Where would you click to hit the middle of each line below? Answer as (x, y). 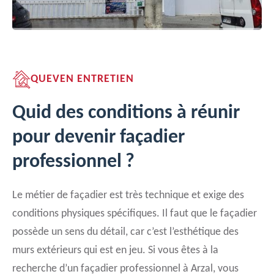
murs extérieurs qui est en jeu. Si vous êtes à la (115, 250)
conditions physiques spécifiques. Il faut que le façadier (135, 214)
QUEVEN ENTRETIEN (82, 79)
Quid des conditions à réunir (126, 113)
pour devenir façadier (98, 138)
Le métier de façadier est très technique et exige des (128, 195)
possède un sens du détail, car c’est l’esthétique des (125, 232)
